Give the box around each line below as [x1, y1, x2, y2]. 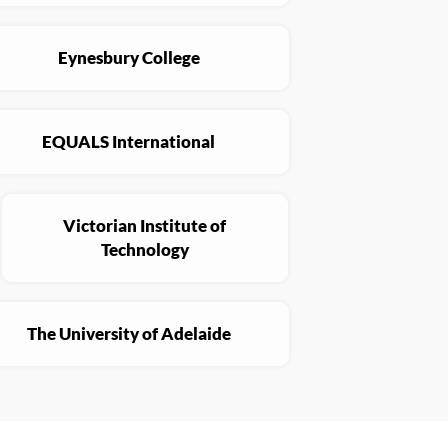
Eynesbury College [57, 47, 200, 69]
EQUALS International [42, 131, 216, 153]
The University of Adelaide [26, 323, 231, 345]
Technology [100, 239, 189, 261]
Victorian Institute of [63, 215, 227, 237]
